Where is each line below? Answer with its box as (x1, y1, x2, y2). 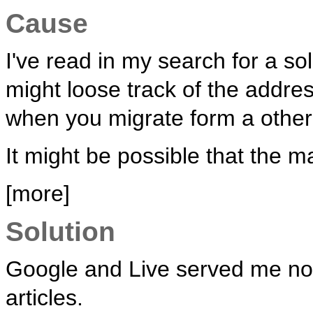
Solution (6, 216, 115, 247)
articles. (6, 284, 83, 310)
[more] (6, 180, 76, 206)
